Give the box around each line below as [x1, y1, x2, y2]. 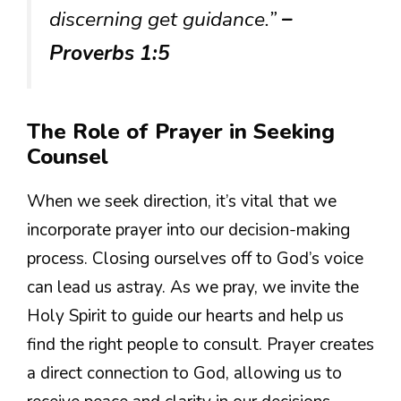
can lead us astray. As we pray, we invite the [27, 276, 359, 300]
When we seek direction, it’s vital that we [27, 190, 337, 214]
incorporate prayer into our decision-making [27, 218, 350, 243]
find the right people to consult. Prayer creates [27, 333, 374, 357]
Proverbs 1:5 [49, 38, 170, 67]
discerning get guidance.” [49, 4, 282, 33]
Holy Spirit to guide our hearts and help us [27, 304, 344, 328]
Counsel [27, 142, 108, 172]
